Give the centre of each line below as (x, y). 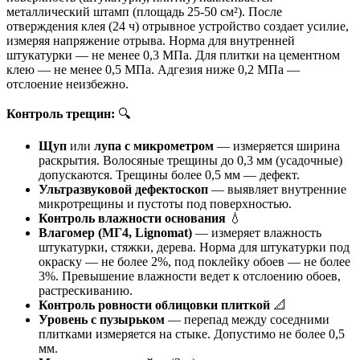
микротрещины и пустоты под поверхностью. (165, 203)
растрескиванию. (86, 290)
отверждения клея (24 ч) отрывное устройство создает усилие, (178, 26)
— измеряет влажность (257, 232)
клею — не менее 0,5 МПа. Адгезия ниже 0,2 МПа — (153, 69)
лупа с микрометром (154, 145)
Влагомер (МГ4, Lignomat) (115, 232)
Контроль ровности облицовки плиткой (154, 305)
